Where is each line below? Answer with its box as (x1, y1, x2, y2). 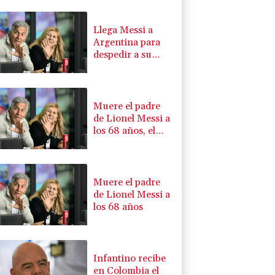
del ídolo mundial (93, 149, 171, 161)
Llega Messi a (93, 23, 153, 36)
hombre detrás (93, 136, 158, 149)
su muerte (93, 72, 139, 85)
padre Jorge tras (93, 60, 166, 73)
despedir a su (93, 48, 152, 61)
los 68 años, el (93, 124, 156, 137)
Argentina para (93, 36, 161, 48)
